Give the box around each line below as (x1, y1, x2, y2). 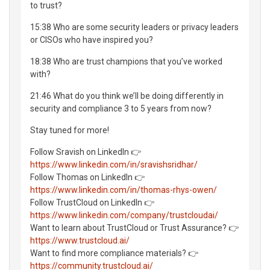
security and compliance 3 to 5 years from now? (30, 103, 212, 113)
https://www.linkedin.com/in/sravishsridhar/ (30, 159, 198, 169)
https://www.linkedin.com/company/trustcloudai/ (30, 210, 218, 220)
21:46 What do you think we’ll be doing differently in (30, 90, 224, 101)
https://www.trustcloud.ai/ (30, 235, 130, 245)
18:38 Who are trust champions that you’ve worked (30, 56, 222, 66)
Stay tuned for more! (30, 125, 109, 135)
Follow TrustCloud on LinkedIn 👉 (30, 197, 154, 207)
